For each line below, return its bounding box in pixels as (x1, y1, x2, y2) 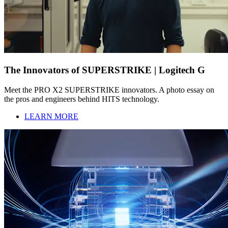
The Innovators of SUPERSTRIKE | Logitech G (4, 65, 205, 76)
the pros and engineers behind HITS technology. (4, 94, 159, 103)
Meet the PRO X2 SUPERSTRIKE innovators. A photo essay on (4, 85, 214, 94)
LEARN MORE (24, 111, 78, 121)
